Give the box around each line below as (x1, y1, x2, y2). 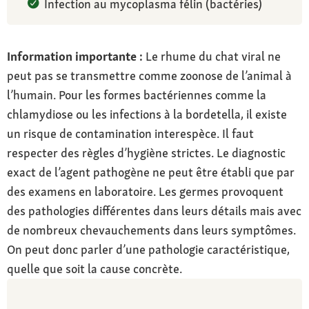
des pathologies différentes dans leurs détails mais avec (7, 202, 301, 219)
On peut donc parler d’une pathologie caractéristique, (7, 241, 290, 257)
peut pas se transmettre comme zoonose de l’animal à (7, 67, 292, 83)
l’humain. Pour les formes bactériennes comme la (7, 86, 266, 103)
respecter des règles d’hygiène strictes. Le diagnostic (7, 144, 286, 161)
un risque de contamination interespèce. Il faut (7, 125, 254, 141)
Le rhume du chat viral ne (143, 48, 281, 64)
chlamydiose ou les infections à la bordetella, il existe (7, 106, 287, 122)
